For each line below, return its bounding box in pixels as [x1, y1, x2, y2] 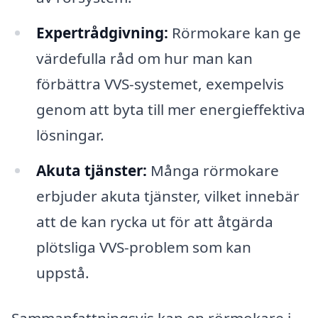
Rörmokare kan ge [168, 23, 301, 43]
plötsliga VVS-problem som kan [35, 237, 251, 257]
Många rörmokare [146, 160, 279, 180]
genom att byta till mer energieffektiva [35, 99, 305, 120]
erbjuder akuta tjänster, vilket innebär [35, 186, 300, 206]
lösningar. [35, 125, 104, 146]
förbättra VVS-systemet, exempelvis [35, 74, 284, 94]
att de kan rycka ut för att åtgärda [35, 212, 273, 231]
